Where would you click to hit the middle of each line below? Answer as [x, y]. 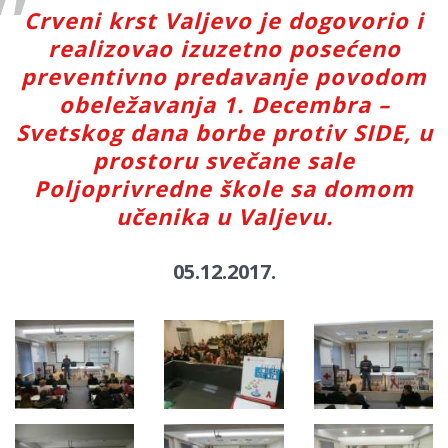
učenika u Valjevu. [224, 215]
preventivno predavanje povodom [224, 75]
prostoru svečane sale [224, 159]
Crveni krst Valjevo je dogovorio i [224, 19]
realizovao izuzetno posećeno [224, 47]
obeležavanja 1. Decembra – [224, 103]
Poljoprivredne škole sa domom [224, 187]
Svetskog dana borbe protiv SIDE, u [224, 131]
